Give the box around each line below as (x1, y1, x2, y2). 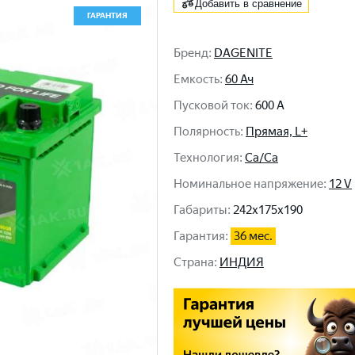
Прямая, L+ (246, 124, 307, 139)
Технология (174, 151, 239, 165)
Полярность (174, 124, 240, 139)
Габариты (174, 203, 227, 217)
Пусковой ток (174, 98, 250, 113)
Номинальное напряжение (174, 177, 323, 191)
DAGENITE (214, 46, 273, 60)
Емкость (174, 72, 219, 86)
